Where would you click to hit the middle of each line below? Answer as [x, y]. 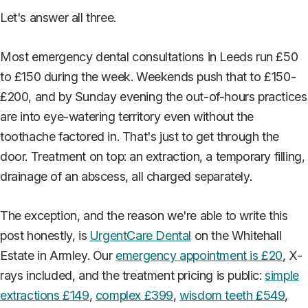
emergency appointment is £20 [199, 255]
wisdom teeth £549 [232, 295]
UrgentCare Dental [141, 235]
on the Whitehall [236, 235]
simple [282, 275]
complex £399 [134, 295]
